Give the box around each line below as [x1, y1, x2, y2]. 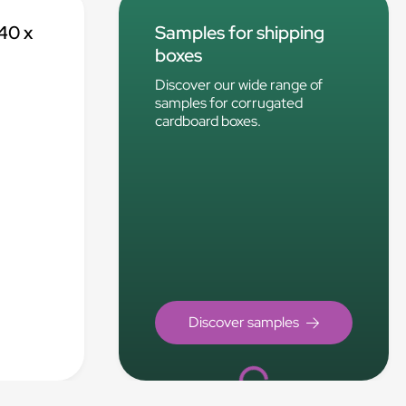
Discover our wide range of [155, 75, 324, 94]
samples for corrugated [155, 93, 304, 112]
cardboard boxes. [155, 111, 262, 130]
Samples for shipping [155, 21, 325, 44]
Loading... [237, 343, 302, 394]
